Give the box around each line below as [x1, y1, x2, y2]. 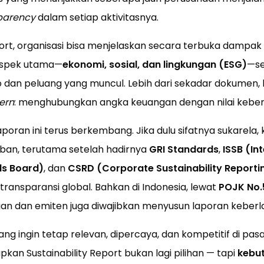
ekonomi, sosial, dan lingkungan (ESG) [62, 58, 247, 72]
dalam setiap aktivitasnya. [35, 11, 159, 25]
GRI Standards [148, 143, 219, 157]
